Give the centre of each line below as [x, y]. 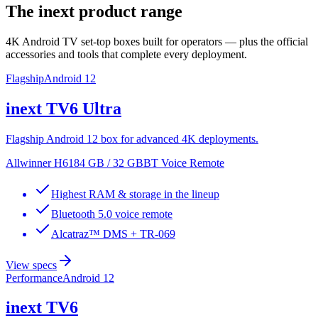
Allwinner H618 [43, 163]
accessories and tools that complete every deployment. [126, 54]
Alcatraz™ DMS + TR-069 [113, 234]
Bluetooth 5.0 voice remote [112, 214]
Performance [34, 278]
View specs [31, 265]
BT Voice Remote [184, 163]
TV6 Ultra [84, 108]
